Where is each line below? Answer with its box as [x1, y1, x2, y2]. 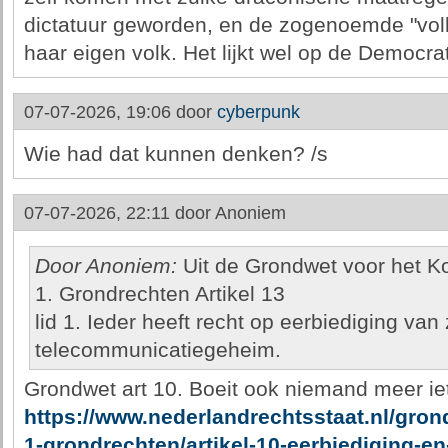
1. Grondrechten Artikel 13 [34, 282, 285, 306]
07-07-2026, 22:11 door [23, 203, 215, 223]
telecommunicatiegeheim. [34, 338, 281, 362]
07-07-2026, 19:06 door [23, 102, 217, 122]
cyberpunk [216, 102, 300, 122]
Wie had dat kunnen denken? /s [23, 142, 328, 166]
